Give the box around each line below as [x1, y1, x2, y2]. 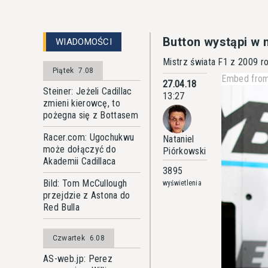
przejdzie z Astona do [43, 190, 130, 201]
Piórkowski [163, 145, 206, 157]
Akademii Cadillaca [43, 156, 116, 167]
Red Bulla [43, 202, 80, 213]
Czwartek [53, 234, 85, 242]
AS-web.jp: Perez [43, 253, 113, 264]
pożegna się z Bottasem [43, 109, 139, 121]
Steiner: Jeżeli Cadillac [43, 86, 132, 97]
